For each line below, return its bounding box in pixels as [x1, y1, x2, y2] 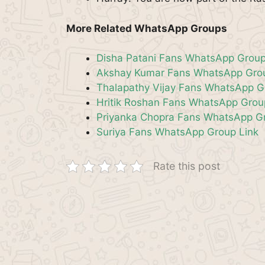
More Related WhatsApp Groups [66, 22, 227, 34]
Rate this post [153, 160, 220, 172]
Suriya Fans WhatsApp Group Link [96, 126, 258, 138]
